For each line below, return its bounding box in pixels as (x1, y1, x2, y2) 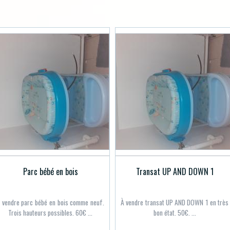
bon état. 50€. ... (153, 207, 196, 218)
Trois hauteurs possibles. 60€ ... (8, 207, 92, 218)
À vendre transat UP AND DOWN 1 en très (121, 197, 228, 208)
